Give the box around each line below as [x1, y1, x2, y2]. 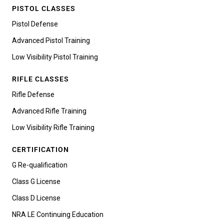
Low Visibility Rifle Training [12, 123, 94, 131]
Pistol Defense [12, 19, 58, 28]
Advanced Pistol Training [12, 36, 90, 44]
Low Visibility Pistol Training [12, 52, 98, 61]
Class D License [12, 193, 60, 202]
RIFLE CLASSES [12, 74, 69, 83]
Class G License [12, 177, 60, 185]
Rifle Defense [12, 90, 54, 98]
